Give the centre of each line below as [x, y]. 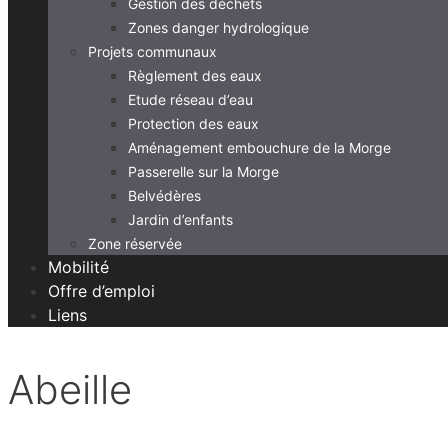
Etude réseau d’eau [190, 99]
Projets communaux [152, 51]
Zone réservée [135, 243]
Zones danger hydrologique [218, 27]
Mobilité [78, 266]
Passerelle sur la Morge [203, 171]
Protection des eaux [193, 123]
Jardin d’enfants [180, 219]
